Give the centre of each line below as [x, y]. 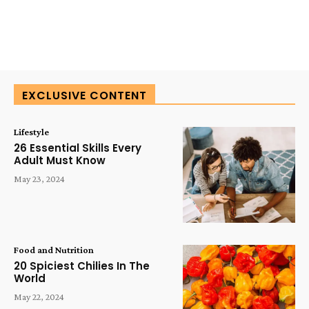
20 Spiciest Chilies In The [82, 266]
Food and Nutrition [54, 250]
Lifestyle [31, 132]
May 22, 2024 [39, 297]
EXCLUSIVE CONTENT [84, 96]
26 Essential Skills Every [78, 148]
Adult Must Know [60, 161]
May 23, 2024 [39, 179]
